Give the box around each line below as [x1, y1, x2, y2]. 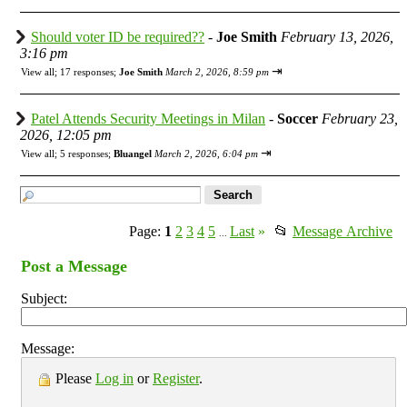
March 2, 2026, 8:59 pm [165, 65, 269, 77]
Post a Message [21, 256, 127, 275]
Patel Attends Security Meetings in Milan [31, 110, 265, 126]
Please [52, 370, 95, 386]
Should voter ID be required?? [31, 28, 204, 45]
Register [153, 370, 199, 386]
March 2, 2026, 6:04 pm [154, 147, 258, 159]
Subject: [21, 290, 67, 306]
